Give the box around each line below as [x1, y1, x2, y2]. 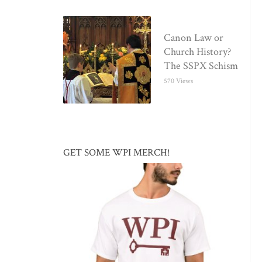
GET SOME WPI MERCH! [63, 146, 170, 159]
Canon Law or [164, 31, 224, 45]
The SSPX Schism [164, 59, 239, 73]
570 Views [164, 77, 194, 86]
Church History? [164, 45, 232, 59]
